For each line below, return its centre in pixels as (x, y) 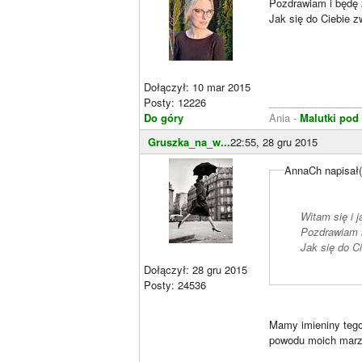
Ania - (284, 118)
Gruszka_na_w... (189, 142)
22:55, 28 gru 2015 (274, 142)
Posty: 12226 (175, 102)
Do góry (164, 118)
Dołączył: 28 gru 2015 (196, 269)
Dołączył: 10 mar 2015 (197, 87)
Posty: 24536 (175, 285)
